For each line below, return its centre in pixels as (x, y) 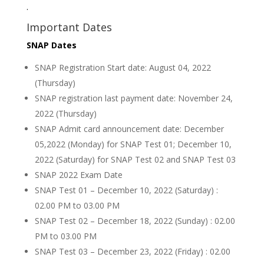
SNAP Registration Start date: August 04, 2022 (123, 68)
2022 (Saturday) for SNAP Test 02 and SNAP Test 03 (135, 160)
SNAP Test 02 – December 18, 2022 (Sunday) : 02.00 (135, 221)
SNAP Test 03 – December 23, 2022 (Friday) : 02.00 (132, 252)
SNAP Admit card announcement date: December (129, 129)
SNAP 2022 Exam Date (78, 175)
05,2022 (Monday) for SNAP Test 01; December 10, (133, 144)
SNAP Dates (51, 45)
